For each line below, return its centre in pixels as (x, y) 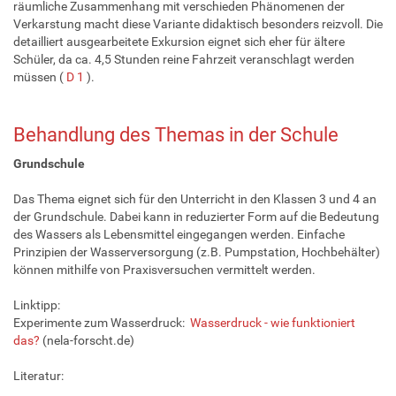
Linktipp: (37, 305)
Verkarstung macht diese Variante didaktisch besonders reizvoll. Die (198, 23)
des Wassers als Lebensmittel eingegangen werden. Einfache (179, 234)
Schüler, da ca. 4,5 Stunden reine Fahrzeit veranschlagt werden (184, 59)
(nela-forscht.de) (87, 340)
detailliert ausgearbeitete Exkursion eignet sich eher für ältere (179, 41)
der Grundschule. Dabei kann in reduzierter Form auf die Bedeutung (196, 216)
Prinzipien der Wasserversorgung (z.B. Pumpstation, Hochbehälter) (197, 251)
